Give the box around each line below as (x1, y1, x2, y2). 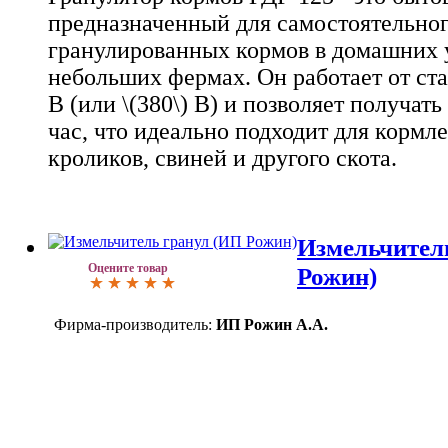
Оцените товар (88, 261, 168, 276)
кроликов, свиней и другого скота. (48, 144, 397, 171)
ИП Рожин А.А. (216, 316, 328, 334)
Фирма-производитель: (54, 316, 212, 334)
